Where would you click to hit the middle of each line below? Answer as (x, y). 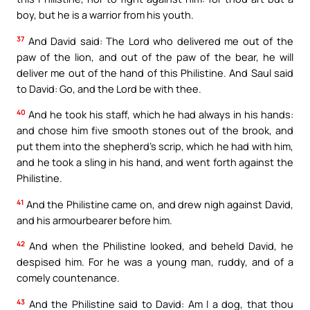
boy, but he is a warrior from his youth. (105, 15)
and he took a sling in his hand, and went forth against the (155, 162)
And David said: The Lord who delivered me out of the (159, 40)
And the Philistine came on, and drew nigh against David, (158, 204)
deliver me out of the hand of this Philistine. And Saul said (155, 72)
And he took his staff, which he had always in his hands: (159, 115)
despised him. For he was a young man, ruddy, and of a (155, 262)
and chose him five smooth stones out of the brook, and (155, 130)
